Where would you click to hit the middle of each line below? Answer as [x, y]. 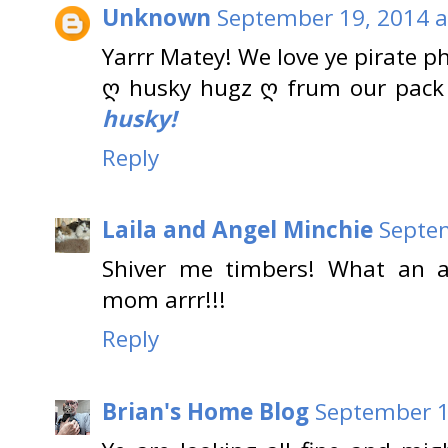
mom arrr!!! [164, 300]
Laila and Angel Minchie [237, 230]
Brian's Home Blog [205, 411]
